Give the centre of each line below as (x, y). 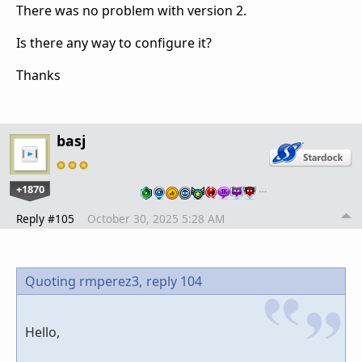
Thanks (38, 75)
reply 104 (174, 281)
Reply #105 (45, 218)
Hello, (42, 332)
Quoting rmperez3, (84, 281)
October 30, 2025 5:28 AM (156, 218)
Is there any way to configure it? (114, 42)
